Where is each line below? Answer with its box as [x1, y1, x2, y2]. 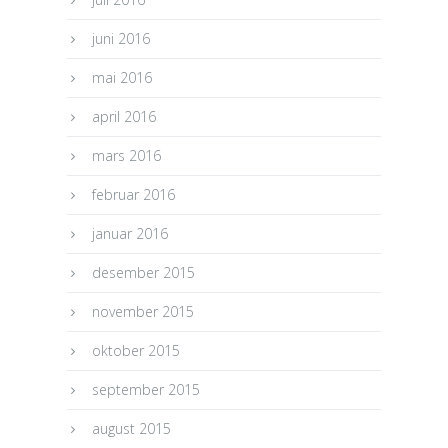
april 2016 [92, 106, 157, 126]
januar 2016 [92, 223, 169, 243]
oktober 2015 [92, 340, 181, 360]
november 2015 [92, 301, 195, 321]
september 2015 [92, 379, 201, 399]
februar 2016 [92, 184, 176, 204]
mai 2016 [92, 67, 153, 87]
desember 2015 [92, 262, 196, 282]
